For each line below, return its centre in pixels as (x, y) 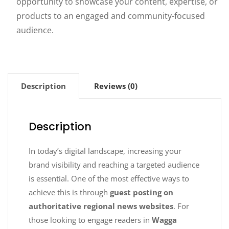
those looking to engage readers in (90, 220)
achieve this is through (69, 192)
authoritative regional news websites (101, 206)
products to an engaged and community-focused (110, 16)
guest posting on (142, 192)
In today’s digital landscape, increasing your (105, 151)
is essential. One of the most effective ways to (109, 179)
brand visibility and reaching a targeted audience (114, 165)
